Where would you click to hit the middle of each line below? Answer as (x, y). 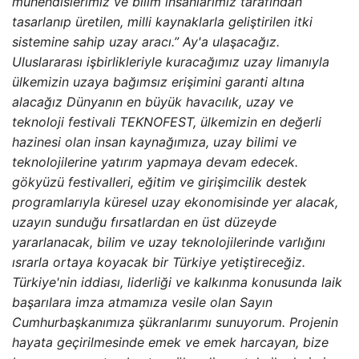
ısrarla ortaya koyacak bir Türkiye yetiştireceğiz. (159, 262)
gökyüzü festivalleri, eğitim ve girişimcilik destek (159, 182)
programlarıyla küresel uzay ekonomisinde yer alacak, (175, 202)
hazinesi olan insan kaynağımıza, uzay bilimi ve (154, 141)
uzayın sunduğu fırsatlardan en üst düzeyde (144, 222)
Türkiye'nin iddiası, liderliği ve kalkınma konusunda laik (177, 282)
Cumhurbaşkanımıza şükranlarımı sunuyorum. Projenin (175, 322)
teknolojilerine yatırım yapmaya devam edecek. (155, 161)
